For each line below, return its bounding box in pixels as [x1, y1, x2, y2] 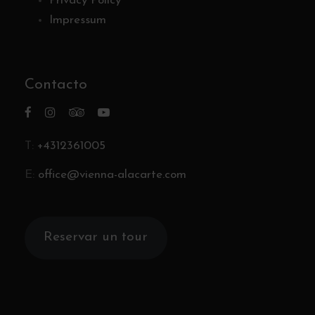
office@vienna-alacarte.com [38, 168, 186, 181]
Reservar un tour [44, 231, 148, 245]
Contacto [25, 77, 87, 92]
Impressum [49, 13, 106, 26]
